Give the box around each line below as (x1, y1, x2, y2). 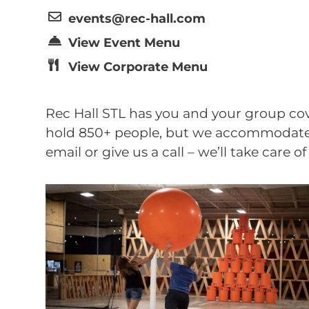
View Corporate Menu (68, 59, 208, 74)
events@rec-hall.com (68, 11, 206, 26)
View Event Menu (68, 35, 180, 50)
